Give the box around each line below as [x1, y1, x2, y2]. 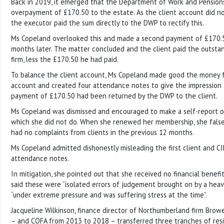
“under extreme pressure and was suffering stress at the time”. [11, 189, 207, 199]
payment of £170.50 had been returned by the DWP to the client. [11, 90, 217, 100]
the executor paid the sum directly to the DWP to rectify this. [11, 17, 204, 27]
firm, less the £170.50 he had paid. [11, 54, 118, 64]
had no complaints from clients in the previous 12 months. [11, 127, 194, 137]
